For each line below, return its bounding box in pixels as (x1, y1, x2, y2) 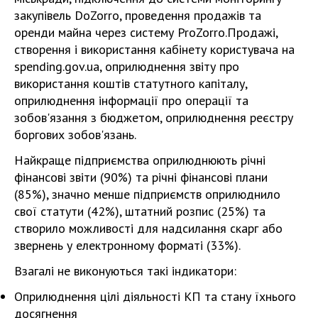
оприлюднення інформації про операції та (14, 92, 248, 109)
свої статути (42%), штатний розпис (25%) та (14, 202, 265, 219)
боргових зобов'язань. (14, 126, 136, 143)
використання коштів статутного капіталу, (14, 75, 247, 92)
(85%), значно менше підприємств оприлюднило (14, 185, 280, 202)
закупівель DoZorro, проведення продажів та (14, 6, 261, 23)
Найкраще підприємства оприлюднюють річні (14, 151, 265, 168)
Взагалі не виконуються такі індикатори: (14, 262, 236, 279)
